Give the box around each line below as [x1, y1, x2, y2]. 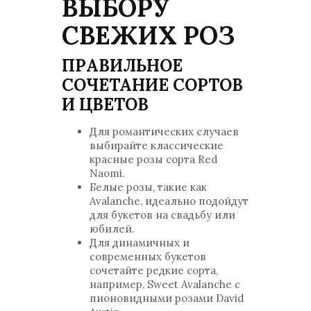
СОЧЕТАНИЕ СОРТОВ [62, 74, 243, 96]
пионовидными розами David [90, 292, 244, 305]
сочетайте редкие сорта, [90, 264, 218, 277]
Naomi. [90, 167, 125, 180]
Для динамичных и [90, 236, 190, 249]
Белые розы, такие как [90, 180, 207, 194]
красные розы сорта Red [90, 153, 217, 166]
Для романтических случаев [90, 125, 239, 138]
